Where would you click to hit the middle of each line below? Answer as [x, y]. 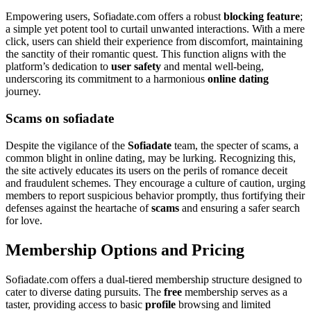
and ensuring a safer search [239, 208]
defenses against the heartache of [78, 208]
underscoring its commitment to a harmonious [107, 79]
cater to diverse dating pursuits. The [85, 292]
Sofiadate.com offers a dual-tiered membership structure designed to [154, 279]
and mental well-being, [212, 67]
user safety [136, 67]
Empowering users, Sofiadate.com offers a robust [115, 17]
